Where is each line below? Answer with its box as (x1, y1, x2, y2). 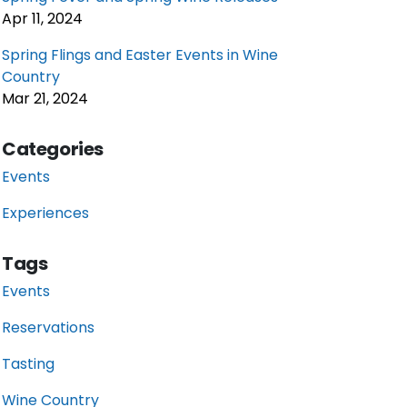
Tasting (2, 353, 55, 375)
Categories (2, 136, 104, 163)
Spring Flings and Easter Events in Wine (2, 45, 278, 66)
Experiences (2, 203, 89, 224)
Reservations (2, 317, 94, 339)
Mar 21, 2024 (2, 88, 88, 110)
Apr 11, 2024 (2, 8, 83, 30)
